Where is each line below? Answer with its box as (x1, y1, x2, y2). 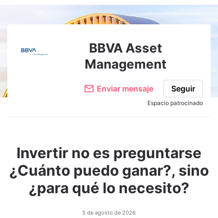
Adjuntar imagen (98, 16, 148, 23)
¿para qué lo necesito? (29, 179, 189, 197)
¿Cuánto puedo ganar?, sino (9, 162, 209, 179)
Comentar (174, 16, 203, 23)
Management (85, 56, 166, 72)
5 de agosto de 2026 (82, 209, 136, 216)
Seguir (171, 84, 195, 93)
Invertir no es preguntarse (17, 144, 201, 162)
